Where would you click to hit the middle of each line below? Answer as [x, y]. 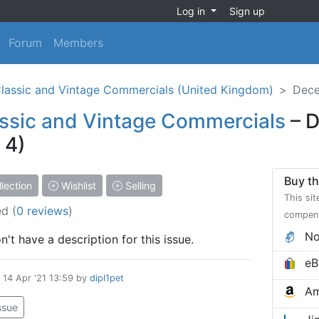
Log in [192, 11]
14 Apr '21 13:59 [38, 278]
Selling [139, 186]
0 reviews [42, 211]
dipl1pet [107, 278]
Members [78, 43]
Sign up [247, 11]
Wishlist [77, 186]
